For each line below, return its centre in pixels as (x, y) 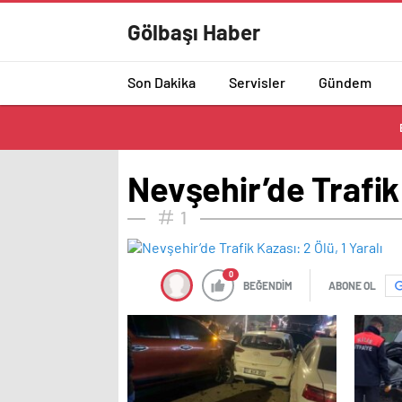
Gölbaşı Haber (194, 32)
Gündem (345, 82)
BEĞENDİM (268, 285)
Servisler (257, 82)
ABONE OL (352, 285)
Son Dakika (162, 82)
